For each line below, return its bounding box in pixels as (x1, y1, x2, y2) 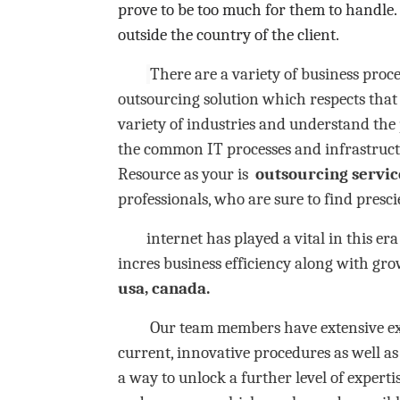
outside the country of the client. (118, 24, 339, 45)
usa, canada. (118, 278, 210, 298)
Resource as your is (118, 163, 255, 184)
